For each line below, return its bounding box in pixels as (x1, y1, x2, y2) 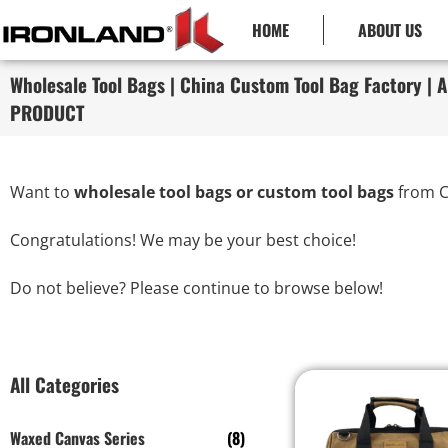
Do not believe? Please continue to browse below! (10, 277, 383, 299)
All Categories (10, 370, 119, 398)
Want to (10, 181, 74, 203)
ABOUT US (358, 18, 423, 42)
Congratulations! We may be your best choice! (10, 229, 356, 251)
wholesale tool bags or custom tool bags (74, 181, 394, 203)
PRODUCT (10, 98, 84, 126)
